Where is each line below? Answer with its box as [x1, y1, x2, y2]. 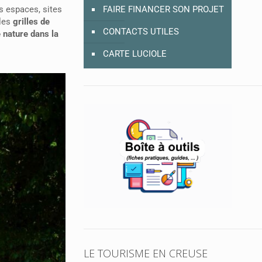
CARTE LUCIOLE [102, 49, 167, 60]
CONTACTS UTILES [102, 26, 179, 37]
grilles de [11, 16, 50, 27]
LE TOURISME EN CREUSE [83, 246, 208, 260]
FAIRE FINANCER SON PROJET [102, 4, 224, 15]
